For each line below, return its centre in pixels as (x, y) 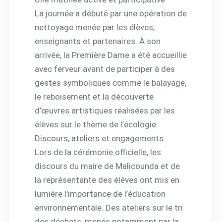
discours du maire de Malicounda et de (107, 166)
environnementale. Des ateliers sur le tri (109, 207)
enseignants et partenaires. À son (98, 41)
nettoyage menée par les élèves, (95, 27)
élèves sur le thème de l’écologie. (96, 124)
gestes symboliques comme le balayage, (111, 83)
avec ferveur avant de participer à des (105, 69)
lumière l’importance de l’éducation (100, 194)
